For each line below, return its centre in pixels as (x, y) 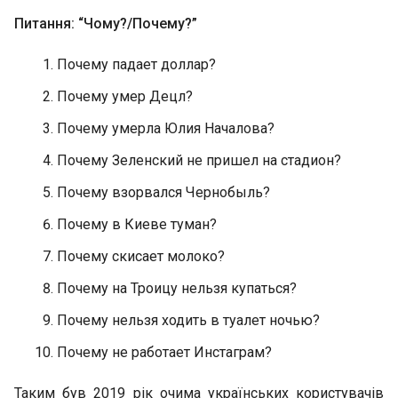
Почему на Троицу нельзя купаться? (177, 288)
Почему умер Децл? (125, 96)
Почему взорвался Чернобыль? (163, 192)
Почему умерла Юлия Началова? (166, 128)
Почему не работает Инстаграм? (164, 352)
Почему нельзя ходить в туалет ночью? (188, 320)
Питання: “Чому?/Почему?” (106, 24)
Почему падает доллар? (136, 64)
